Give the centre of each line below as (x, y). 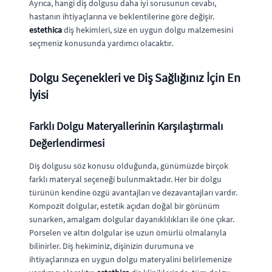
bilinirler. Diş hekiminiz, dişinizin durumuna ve (111, 246)
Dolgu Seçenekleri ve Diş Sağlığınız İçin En (135, 77)
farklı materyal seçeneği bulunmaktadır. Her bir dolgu (125, 179)
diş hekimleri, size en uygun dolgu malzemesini (148, 29)
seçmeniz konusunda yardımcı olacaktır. (101, 43)
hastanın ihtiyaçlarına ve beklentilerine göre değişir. (122, 16)
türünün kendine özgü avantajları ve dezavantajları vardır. (133, 192)
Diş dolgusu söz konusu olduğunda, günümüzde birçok (129, 165)
